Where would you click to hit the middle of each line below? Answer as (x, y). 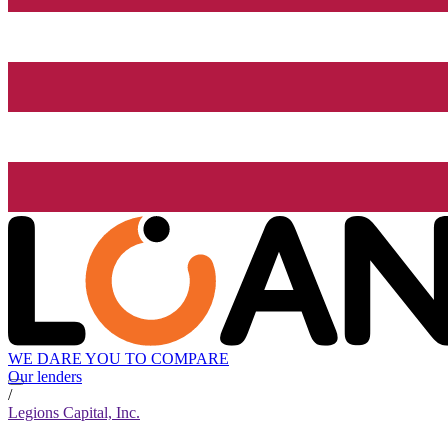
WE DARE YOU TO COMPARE (118, 359)
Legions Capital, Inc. (74, 413)
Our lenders (45, 377)
